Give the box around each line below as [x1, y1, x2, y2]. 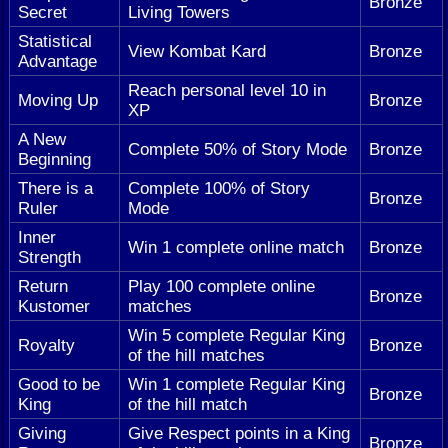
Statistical [18, 31, 92, 52]
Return [18, 276, 68, 297]
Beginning [18, 149, 91, 170]
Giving [18, 423, 66, 444]
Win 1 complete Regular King [128, 374, 345, 395]
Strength [18, 247, 81, 268]
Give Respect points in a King [128, 423, 350, 444]
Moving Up [18, 90, 98, 111]
